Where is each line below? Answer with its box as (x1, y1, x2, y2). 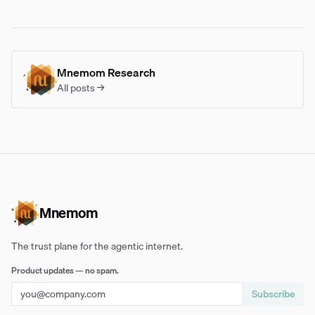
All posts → (57, 80, 104, 96)
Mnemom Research (57, 63, 155, 82)
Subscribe (252, 286, 295, 302)
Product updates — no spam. (11, 264, 119, 277)
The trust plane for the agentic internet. (11, 238, 183, 254)
